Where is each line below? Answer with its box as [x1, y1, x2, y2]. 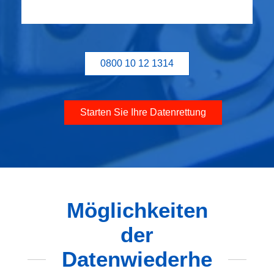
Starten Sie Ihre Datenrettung [80, 107, 206, 118]
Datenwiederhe [62, 247, 212, 272]
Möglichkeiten [66, 198, 208, 223]
